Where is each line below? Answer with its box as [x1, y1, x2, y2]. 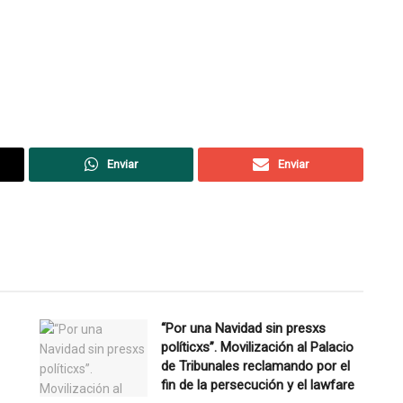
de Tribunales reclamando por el [161, 357, 350, 374]
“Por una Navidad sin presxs [161, 319, 326, 336]
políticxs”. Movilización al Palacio [161, 338, 354, 355]
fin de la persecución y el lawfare [161, 376, 354, 393]
